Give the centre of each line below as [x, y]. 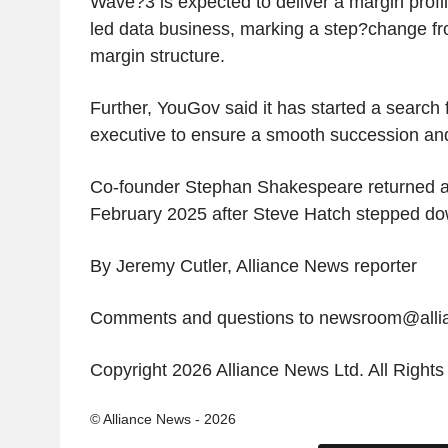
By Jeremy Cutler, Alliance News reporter [253, 266]
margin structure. [157, 56]
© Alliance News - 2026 [162, 419]
